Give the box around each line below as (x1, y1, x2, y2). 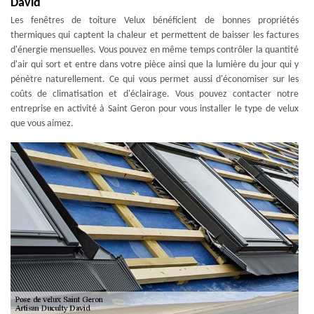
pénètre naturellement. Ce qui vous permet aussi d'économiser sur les (11, 74, 299, 85)
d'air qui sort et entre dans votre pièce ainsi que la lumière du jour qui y (11, 59, 299, 70)
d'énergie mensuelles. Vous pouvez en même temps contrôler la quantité (11, 44, 299, 55)
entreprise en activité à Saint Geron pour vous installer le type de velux (11, 103, 299, 114)
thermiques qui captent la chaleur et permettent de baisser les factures (11, 29, 299, 41)
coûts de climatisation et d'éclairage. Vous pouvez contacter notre (11, 88, 299, 100)
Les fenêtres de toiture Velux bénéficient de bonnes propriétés (11, 15, 299, 26)
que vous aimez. (11, 118, 74, 129)
